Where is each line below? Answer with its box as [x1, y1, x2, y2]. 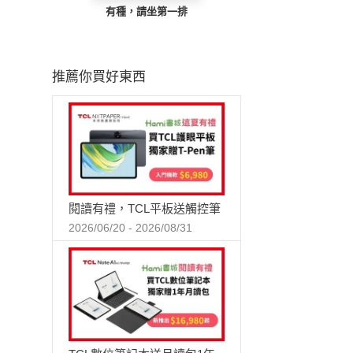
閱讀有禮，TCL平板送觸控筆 [69, 202, 221, 216]
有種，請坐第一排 [106, 5, 188, 17]
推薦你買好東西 [52, 69, 147, 84]
